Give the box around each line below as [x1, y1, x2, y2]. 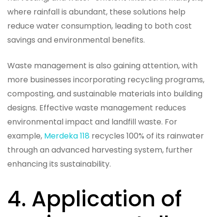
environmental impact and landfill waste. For [7, 116, 177, 127]
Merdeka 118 [44, 130, 90, 141]
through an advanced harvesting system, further [7, 144, 193, 155]
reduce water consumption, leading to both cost [7, 20, 192, 31]
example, [7, 130, 44, 141]
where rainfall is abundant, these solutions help [7, 6, 186, 17]
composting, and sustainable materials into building [7, 88, 202, 99]
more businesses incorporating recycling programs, [7, 74, 204, 85]
